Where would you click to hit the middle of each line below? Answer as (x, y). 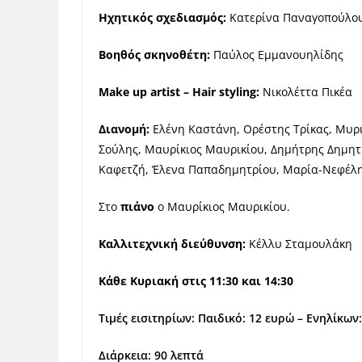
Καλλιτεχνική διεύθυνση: (174, 244)
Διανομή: (124, 129)
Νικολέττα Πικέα (311, 92)
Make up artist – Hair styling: (181, 92)
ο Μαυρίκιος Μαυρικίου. (222, 206)
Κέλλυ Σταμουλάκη (301, 244)
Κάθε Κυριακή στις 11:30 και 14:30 (196, 281)
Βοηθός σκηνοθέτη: (154, 55)
